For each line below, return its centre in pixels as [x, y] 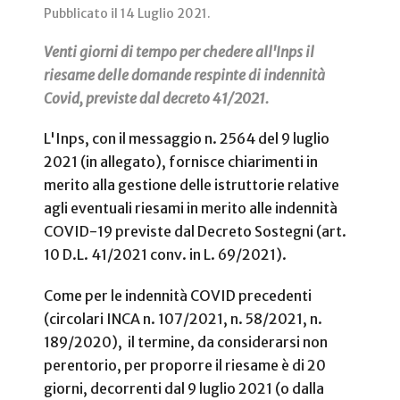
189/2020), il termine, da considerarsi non [186, 342]
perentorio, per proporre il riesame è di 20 [185, 365]
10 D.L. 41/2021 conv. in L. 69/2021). [165, 255]
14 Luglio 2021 [164, 14]
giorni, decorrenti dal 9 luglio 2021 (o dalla [184, 388]
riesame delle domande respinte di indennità [184, 75]
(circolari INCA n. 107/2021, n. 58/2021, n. [183, 318]
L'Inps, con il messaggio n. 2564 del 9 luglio [187, 139]
